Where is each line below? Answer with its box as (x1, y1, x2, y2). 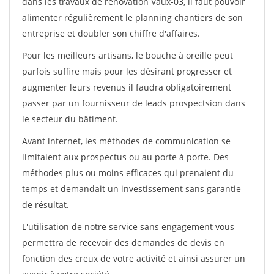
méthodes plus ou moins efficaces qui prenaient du (22, 167, 234, 179)
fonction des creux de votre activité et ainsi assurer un (22, 253, 245, 264)
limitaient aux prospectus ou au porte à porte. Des (22, 151, 229, 163)
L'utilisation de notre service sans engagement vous (22, 221, 234, 232)
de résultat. (22, 199, 69, 210)
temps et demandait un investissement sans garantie (22, 183, 241, 194)
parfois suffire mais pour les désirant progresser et (22, 65, 232, 77)
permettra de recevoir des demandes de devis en (22, 237, 224, 248)
